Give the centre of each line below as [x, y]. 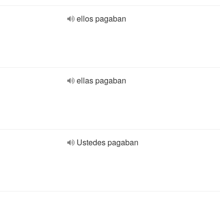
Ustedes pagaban [108, 142]
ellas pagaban [101, 80]
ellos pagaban [101, 18]
